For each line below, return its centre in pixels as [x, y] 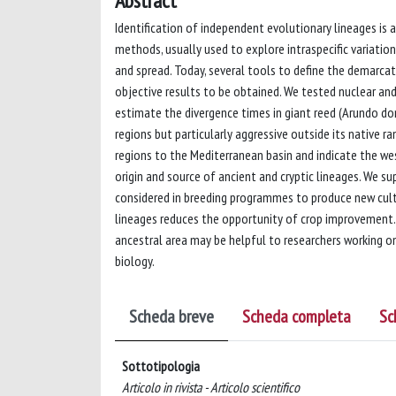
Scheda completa [297, 316]
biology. [135, 260]
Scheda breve [171, 316]
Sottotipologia [161, 366]
